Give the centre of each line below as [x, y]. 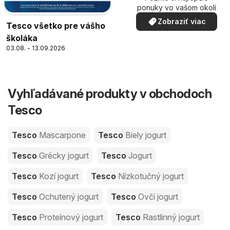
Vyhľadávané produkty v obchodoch [110, 94]
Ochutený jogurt [69, 197]
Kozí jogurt [59, 176]
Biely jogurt [146, 135]
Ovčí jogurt [158, 197]
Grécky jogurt [64, 156]
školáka [22, 38]
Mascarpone [62, 135]
